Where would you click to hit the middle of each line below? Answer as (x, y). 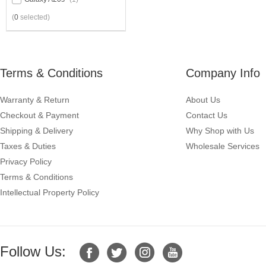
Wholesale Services (223, 146)
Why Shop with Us (220, 131)
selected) (34, 17)
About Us (203, 100)
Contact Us (207, 115)
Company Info (223, 73)
